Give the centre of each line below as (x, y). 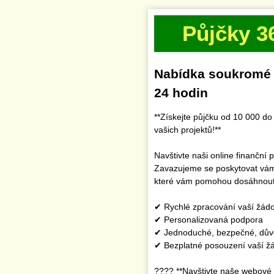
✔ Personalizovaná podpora (209, 220)
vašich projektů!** (187, 130)
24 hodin (181, 93)
